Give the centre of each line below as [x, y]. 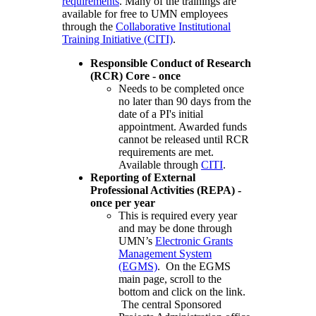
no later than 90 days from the [185, 101]
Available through [160, 164]
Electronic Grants [194, 241]
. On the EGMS [194, 266]
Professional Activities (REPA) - [166, 190]
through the [89, 26]
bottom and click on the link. [182, 291]
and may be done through [175, 228]
